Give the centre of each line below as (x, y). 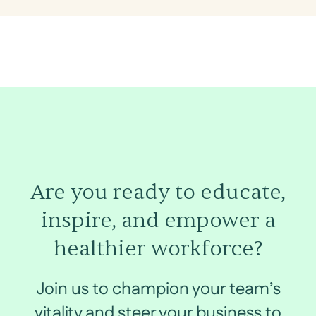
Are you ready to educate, (158, 192)
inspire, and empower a (158, 220)
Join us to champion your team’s (158, 289)
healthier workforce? (158, 248)
